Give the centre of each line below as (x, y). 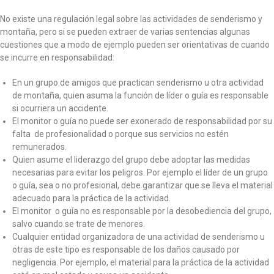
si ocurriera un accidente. (60, 109)
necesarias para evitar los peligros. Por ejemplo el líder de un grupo (140, 173)
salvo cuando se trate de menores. (79, 224)
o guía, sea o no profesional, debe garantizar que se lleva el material (143, 186)
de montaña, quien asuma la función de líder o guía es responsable (140, 96)
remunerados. (39, 147)
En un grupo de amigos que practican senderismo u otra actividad (138, 83)
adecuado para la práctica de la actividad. (91, 198)
